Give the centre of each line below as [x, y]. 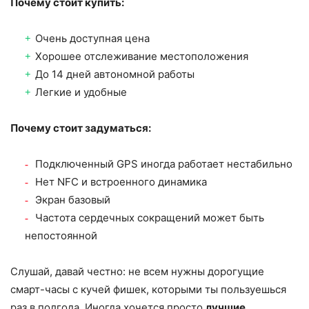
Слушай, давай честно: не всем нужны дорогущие [137, 272]
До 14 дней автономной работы [115, 74]
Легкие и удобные [81, 92]
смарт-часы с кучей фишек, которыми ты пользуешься [148, 290]
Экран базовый [73, 200]
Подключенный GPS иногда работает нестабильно [164, 164]
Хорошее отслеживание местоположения [142, 57]
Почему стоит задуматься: [81, 128]
